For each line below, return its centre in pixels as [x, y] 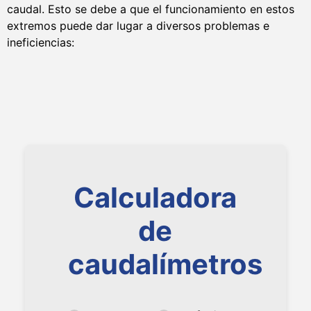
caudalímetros [165, 264]
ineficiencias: [41, 43]
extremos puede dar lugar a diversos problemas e [138, 26]
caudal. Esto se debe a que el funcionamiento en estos [151, 9]
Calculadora [155, 197]
